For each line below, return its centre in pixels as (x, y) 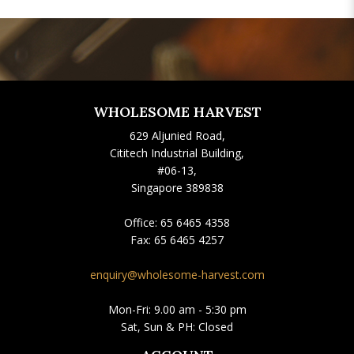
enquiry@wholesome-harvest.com (177, 275)
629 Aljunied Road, (177, 136)
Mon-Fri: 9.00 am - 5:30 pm (177, 309)
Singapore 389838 (177, 188)
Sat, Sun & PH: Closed (177, 327)
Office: (142, 222)
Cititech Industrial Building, (177, 153)
